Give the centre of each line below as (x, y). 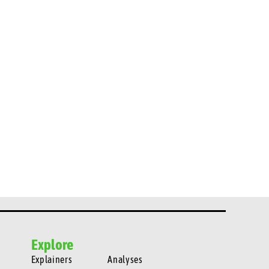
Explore (52, 244)
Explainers (52, 259)
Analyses (125, 259)
